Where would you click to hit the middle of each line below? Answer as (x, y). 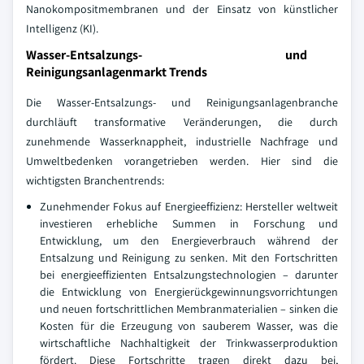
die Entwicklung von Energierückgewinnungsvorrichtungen (189, 292)
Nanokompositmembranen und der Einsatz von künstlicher (182, 9)
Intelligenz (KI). (62, 28)
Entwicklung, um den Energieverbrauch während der (189, 240)
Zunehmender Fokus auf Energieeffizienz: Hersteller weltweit (189, 206)
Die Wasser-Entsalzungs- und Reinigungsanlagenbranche (182, 102)
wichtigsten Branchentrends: (95, 180)
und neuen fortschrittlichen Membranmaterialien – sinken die (189, 309)
